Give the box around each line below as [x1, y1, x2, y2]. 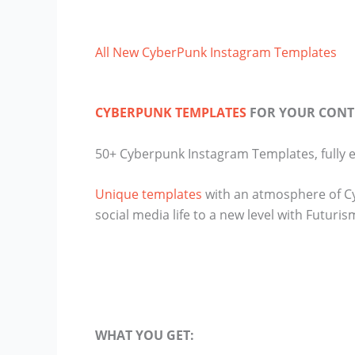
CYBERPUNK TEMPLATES [95, 104, 246, 121]
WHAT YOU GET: [95, 326, 194, 344]
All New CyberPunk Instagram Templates [95, 44, 337, 61]
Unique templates [95, 185, 202, 204]
